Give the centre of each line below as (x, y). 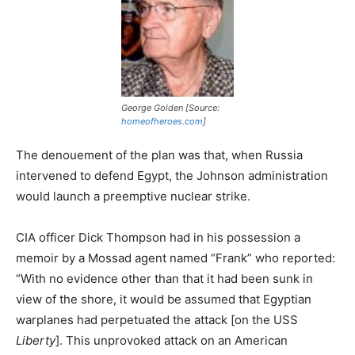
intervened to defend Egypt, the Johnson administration (172, 175)
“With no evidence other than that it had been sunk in (164, 278)
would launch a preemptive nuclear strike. (133, 196)
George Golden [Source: (170, 107)
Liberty (36, 340)
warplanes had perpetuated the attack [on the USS (157, 319)
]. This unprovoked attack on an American (172, 340)
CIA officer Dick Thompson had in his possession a (158, 237)
